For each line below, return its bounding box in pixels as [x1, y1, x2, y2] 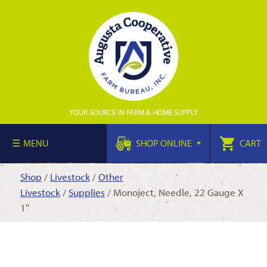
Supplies [68, 186, 105, 198]
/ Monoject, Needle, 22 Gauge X [104, 186, 244, 198]
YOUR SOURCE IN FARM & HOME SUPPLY [69, 107, 198, 117]
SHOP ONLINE [134, 137, 194, 149]
